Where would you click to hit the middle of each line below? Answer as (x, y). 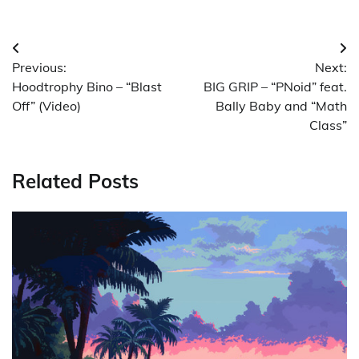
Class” (328, 125)
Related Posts (75, 181)
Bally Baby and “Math (281, 105)
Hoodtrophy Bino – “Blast (87, 86)
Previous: (39, 67)
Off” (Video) (46, 105)
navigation (60, 81)
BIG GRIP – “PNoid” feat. (275, 86)
